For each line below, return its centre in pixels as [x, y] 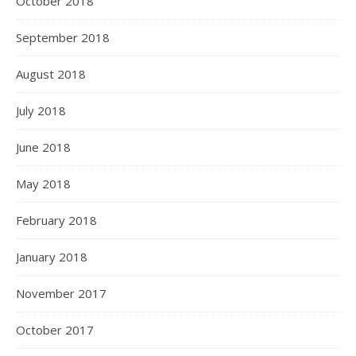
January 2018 [52, 257]
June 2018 [43, 147]
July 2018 [41, 111]
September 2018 [63, 38]
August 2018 [51, 74]
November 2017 [61, 294]
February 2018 [56, 221]
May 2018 [43, 184]
